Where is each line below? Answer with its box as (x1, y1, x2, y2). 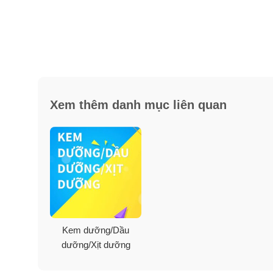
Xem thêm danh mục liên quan (50, 97, 227, 112)
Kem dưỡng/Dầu (62, 224, 129, 235)
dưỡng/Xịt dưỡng (61, 239, 130, 250)
